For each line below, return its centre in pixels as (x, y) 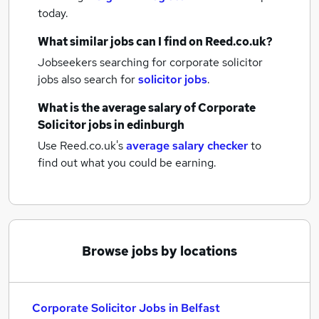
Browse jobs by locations (159, 251)
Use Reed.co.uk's (80, 146)
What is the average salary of (118, 108)
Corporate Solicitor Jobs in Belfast (126, 308)
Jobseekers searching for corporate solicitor (150, 62)
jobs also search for (88, 79)
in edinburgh (149, 125)
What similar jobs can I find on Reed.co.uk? (155, 42)
